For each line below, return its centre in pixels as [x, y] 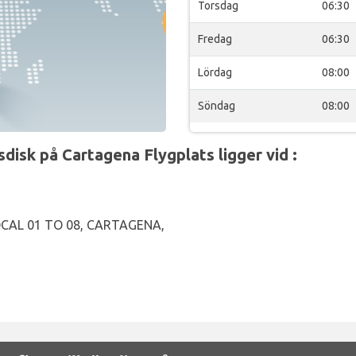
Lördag [215, 72]
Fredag [215, 39]
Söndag [217, 106]
